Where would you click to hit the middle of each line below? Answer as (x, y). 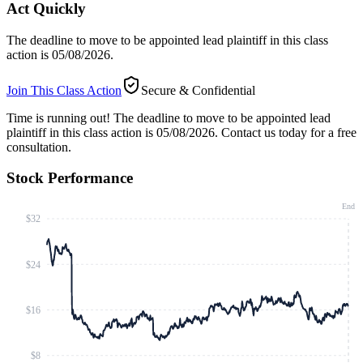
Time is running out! (58, 117)
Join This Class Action (64, 90)
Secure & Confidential (198, 90)
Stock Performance (70, 178)
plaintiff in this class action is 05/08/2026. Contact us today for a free (181, 132)
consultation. (39, 147)
